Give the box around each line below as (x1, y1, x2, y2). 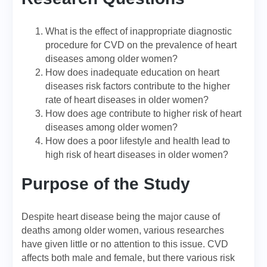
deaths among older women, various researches (21, 225, 224, 235)
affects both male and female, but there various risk (21, 253, 235, 263)
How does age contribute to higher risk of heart (45, 108, 241, 119)
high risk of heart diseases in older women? (45, 150, 228, 160)
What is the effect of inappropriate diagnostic (45, 26, 232, 36)
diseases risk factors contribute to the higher (45, 81, 230, 91)
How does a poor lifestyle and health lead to (45, 136, 230, 146)
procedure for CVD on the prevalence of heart (45, 40, 237, 50)
